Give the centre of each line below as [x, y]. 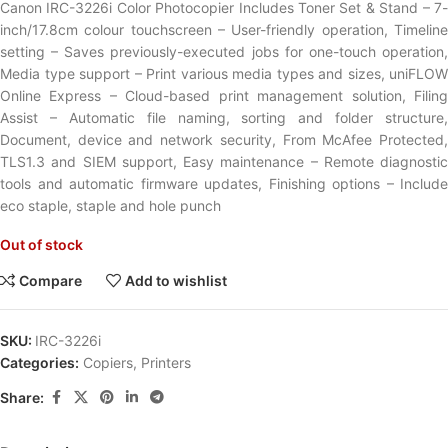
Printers [166, 362]
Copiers [108, 362]
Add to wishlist [176, 280]
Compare [51, 280]
